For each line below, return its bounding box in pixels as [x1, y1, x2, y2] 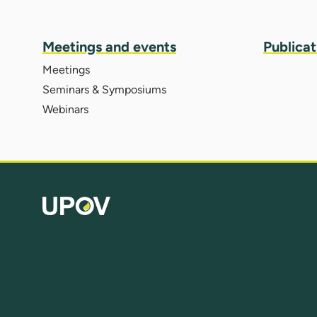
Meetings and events [42, 38, 176, 55]
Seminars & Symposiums [42, 82, 166, 96]
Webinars [42, 102, 88, 116]
